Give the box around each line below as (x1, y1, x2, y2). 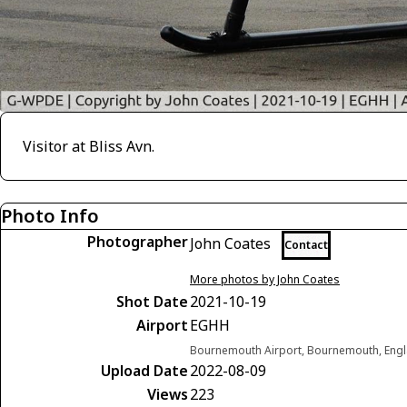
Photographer (87, 231, 188, 252)
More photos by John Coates (190, 271, 340, 287)
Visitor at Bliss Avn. (23, 135, 154, 156)
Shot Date (116, 291, 188, 312)
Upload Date (101, 360, 188, 381)
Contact (284, 236, 328, 253)
